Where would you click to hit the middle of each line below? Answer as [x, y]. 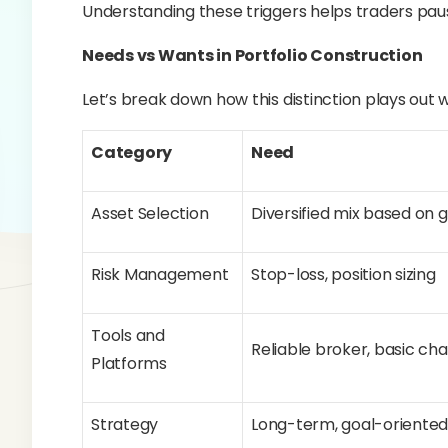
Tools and [128, 335]
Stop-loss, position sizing [343, 274]
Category [132, 152]
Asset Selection [150, 213]
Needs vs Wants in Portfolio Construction [252, 55]
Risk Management [160, 274]
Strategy [125, 424]
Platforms [129, 363]
